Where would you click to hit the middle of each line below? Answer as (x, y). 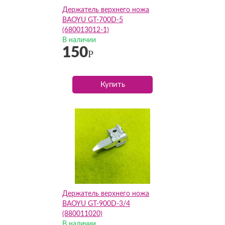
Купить (113, 85)
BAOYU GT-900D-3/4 (96, 204)
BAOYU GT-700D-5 (93, 20)
